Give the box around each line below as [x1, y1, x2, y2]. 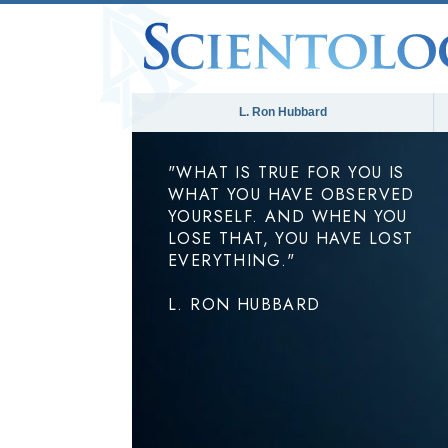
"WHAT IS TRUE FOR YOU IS [168, 161, 405, 184]
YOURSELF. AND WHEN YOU [168, 205, 408, 228]
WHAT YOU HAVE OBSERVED [168, 183, 415, 206]
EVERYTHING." [168, 249, 296, 272]
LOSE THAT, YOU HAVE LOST [168, 227, 414, 250]
